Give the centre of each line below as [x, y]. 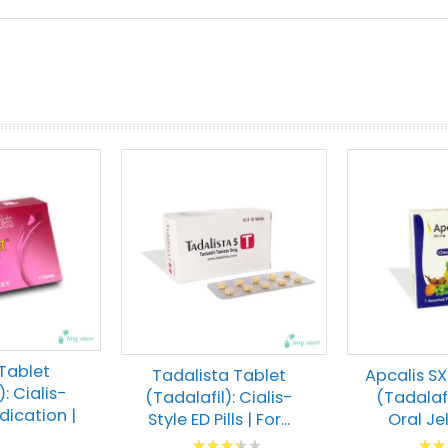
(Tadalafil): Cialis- [218, 397]
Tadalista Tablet [218, 375]
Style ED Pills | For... [218, 419]
